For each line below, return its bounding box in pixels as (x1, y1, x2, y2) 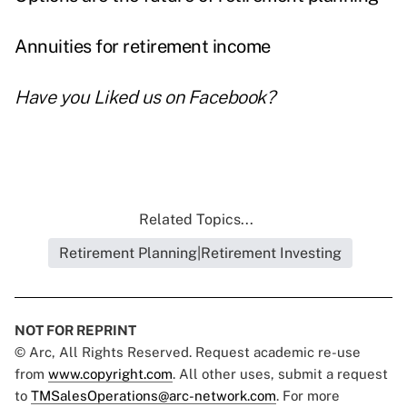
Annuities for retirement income (15, 35, 271, 58)
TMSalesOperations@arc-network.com (31, 388, 276, 404)
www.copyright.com (48, 366, 173, 382)
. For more (276, 388, 340, 404)
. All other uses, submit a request (173, 366, 388, 382)
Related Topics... (139, 211, 253, 229)
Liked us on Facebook (93, 86, 266, 109)
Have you (15, 86, 94, 109)
